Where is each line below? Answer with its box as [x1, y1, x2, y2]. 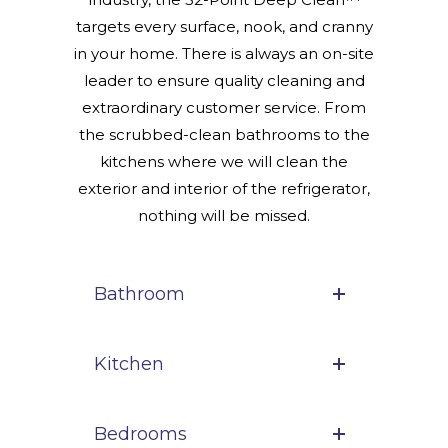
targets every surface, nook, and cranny [75, 17, 373, 37]
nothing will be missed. [138, 206, 310, 226]
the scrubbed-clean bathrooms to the [78, 125, 370, 145]
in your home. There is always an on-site [74, 44, 374, 64]
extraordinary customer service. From [82, 98, 366, 118]
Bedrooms [94, 423, 187, 446]
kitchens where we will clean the [100, 152, 348, 172]
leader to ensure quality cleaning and [83, 71, 365, 91]
